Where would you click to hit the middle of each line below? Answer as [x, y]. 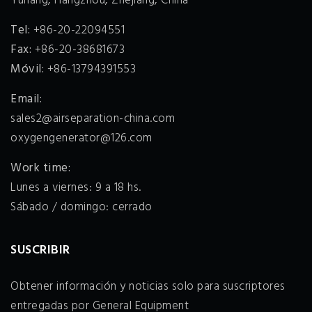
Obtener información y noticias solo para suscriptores [148, 286]
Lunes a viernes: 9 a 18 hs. [76, 187]
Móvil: [27, 69]
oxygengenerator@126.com [81, 138]
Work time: [40, 168]
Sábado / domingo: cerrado [81, 207]
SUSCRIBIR [40, 250]
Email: [28, 99]
